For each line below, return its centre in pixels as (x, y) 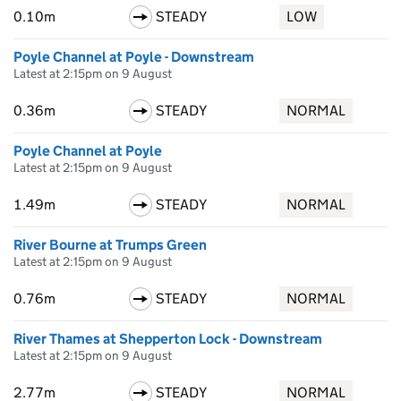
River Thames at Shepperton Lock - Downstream (168, 339)
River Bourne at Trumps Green (110, 245)
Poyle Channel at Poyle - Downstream (134, 57)
